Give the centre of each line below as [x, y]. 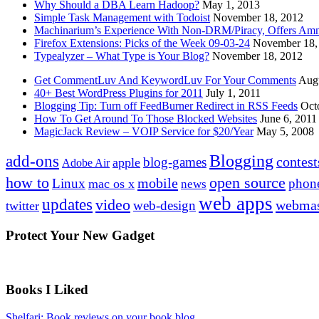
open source [247, 182]
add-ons [32, 161]
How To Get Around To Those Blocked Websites [146, 118]
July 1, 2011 [233, 93]
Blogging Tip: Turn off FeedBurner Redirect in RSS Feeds [166, 105]
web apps [236, 203]
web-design [164, 205]
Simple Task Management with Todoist [122, 17]
